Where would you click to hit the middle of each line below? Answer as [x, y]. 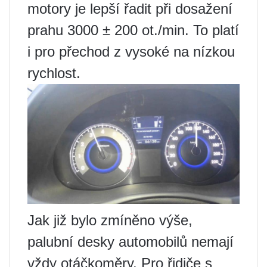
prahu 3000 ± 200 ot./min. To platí [133, 30]
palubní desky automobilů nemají [131, 241]
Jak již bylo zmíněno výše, [110, 220]
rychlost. [54, 73]
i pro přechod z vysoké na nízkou [131, 52]
